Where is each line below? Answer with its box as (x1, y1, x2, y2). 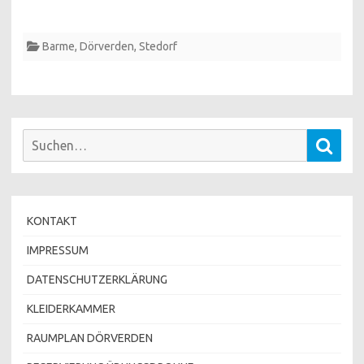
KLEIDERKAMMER (27, 301, 115, 315)
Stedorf (139, 39, 177, 53)
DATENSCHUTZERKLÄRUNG (27, 272, 167, 286)
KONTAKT (27, 214, 77, 227)
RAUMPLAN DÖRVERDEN (27, 331, 153, 344)
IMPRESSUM (27, 243, 89, 257)
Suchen (22, 132, 56, 144)
